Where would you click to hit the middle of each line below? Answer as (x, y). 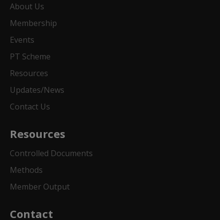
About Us (27, 6)
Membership (33, 23)
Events (22, 40)
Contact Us (30, 107)
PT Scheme (30, 56)
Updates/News (37, 90)
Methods (26, 170)
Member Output (40, 187)
